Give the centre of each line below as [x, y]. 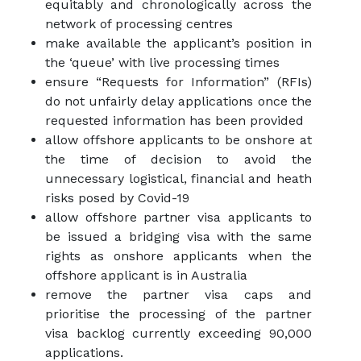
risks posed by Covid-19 [117, 198]
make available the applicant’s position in [178, 44]
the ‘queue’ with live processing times [162, 63]
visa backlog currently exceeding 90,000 [178, 334]
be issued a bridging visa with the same [178, 237]
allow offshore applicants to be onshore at [178, 140]
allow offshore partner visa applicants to [178, 218]
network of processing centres [139, 24]
